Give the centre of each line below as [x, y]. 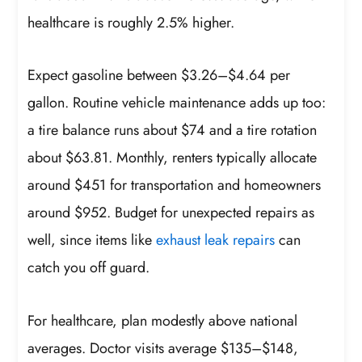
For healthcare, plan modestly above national [163, 320]
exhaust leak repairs [216, 240]
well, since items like [92, 240]
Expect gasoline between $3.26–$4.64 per [159, 76]
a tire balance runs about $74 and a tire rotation [173, 130]
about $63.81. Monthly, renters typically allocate [173, 158]
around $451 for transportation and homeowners [175, 185]
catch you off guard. [89, 268]
